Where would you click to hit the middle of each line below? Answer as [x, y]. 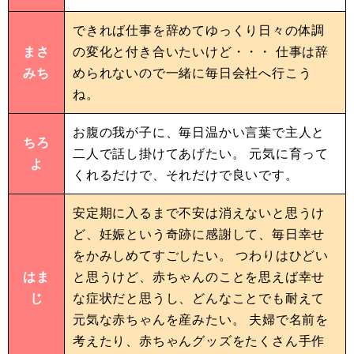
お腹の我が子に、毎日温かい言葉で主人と [199, 132]
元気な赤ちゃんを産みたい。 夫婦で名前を [201, 319]
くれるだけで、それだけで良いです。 [186, 174]
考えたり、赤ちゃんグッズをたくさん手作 [199, 340]
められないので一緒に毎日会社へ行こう [192, 72]
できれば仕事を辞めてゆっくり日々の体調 [199, 30]
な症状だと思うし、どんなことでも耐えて [199, 298]
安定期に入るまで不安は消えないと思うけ [199, 212]
